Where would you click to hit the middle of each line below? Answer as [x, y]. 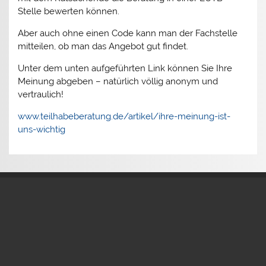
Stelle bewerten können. [69, 11]
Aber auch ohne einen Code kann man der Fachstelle [128, 33]
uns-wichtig [42, 130]
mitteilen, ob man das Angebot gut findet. [103, 46]
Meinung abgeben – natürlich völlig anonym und [118, 82]
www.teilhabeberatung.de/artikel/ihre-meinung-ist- [124, 117]
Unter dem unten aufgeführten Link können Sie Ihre [125, 69]
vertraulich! [41, 95]
